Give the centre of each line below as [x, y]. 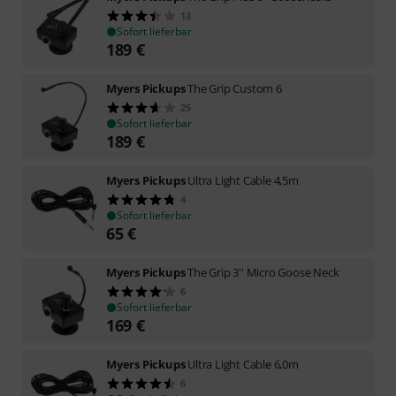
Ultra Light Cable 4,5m [243, 180]
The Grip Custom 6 [235, 88]
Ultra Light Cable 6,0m [243, 364]
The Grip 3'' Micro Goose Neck [263, 272]
